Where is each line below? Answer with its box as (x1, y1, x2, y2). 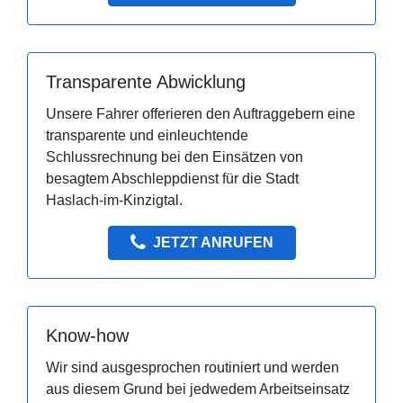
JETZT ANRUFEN (152, 235, 273, 251)
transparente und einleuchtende (46, 128, 248, 144)
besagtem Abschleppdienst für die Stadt (46, 171, 299, 187)
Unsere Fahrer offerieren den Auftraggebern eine (46, 106, 355, 122)
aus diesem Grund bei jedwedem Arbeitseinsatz (46, 381, 350, 398)
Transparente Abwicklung (46, 72, 246, 93)
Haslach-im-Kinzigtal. (46, 193, 183, 209)
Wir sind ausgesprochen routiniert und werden (46, 360, 339, 376)
